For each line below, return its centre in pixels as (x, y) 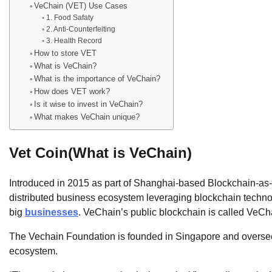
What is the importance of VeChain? (97, 79)
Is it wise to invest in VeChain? (89, 104)
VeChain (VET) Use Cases (81, 6)
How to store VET (66, 53)
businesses (52, 212)
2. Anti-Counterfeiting (80, 29)
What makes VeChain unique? (87, 117)
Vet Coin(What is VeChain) (100, 152)
